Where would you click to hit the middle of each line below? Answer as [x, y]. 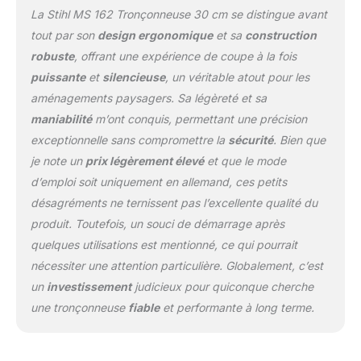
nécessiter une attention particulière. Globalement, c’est [176, 265]
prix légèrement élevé [144, 160]
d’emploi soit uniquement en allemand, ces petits [158, 181]
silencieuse [133, 77]
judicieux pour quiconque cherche [222, 286]
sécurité [250, 139]
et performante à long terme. [237, 307]
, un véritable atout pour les [237, 77]
